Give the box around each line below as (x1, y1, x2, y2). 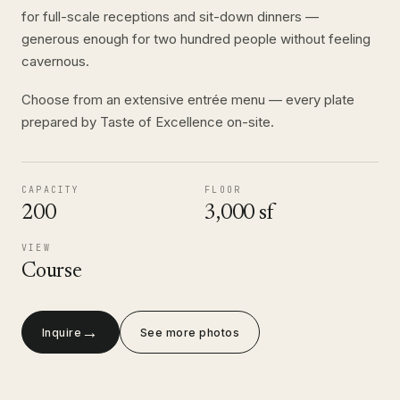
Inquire (42, 325, 82, 339)
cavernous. (21, 53, 89, 70)
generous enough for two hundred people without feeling (21, 30, 371, 47)
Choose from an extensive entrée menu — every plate (21, 91, 354, 108)
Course (21, 261, 82, 282)
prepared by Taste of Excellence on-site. (21, 113, 274, 130)
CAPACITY (21, 184, 80, 196)
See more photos (139, 325, 240, 339)
